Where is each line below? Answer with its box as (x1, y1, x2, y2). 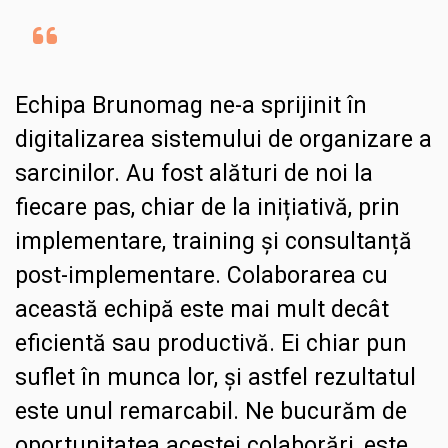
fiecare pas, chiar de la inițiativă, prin (15, 194, 400, 222)
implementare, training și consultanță (15, 228, 412, 256)
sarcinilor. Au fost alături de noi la (15, 160, 373, 188)
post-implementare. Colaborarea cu (15, 262, 388, 290)
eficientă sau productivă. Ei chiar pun (15, 330, 407, 358)
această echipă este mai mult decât (15, 296, 389, 324)
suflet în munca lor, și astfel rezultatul (15, 364, 416, 392)
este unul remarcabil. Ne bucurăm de (15, 398, 407, 426)
